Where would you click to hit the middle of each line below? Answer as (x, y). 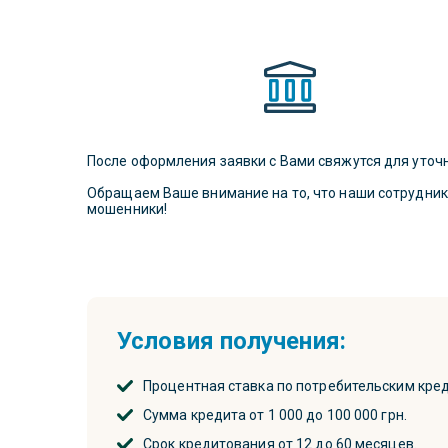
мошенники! (127, 209)
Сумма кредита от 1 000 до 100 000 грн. (275, 415)
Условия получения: (231, 341)
